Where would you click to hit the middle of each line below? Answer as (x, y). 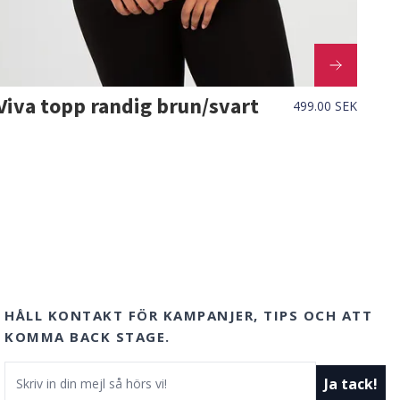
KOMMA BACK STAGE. (87, 336)
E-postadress (48, 371)
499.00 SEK (325, 106)
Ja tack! (351, 383)
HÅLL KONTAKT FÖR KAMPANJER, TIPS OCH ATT (189, 315)
